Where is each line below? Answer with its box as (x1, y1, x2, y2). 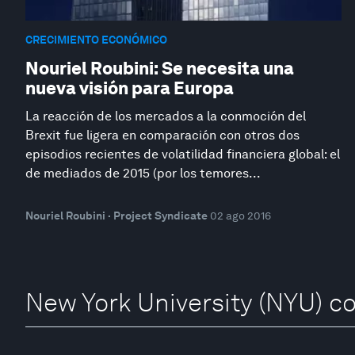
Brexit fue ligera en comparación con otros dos (25, 128, 300, 143)
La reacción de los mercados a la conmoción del (25, 109, 306, 124)
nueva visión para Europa (25, 78, 234, 98)
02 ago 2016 (210, 209, 271, 222)
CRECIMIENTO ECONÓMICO (25, 32, 167, 46)
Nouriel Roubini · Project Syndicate (25, 209, 208, 222)
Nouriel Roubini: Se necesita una (25, 58, 294, 78)
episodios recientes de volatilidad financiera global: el (25, 147, 340, 162)
